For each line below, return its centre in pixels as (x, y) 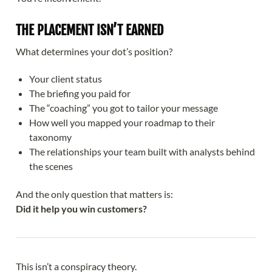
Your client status (66, 79)
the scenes (51, 166)
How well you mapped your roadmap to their (122, 123)
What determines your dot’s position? (94, 51)
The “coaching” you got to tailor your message (124, 108)
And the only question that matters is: (94, 194)
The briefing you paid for (80, 93)
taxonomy (51, 137)
